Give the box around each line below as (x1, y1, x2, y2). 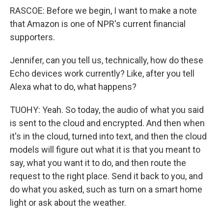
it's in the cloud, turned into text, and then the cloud (10, 131, 207, 141)
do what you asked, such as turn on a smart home (10, 184, 202, 194)
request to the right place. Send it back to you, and (10, 171, 203, 181)
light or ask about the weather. (10, 197, 126, 208)
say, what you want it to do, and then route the (10, 158, 186, 168)
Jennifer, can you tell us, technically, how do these (10, 55, 203, 65)
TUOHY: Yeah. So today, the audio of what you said (10, 105, 204, 115)
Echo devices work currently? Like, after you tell (10, 68, 194, 79)
